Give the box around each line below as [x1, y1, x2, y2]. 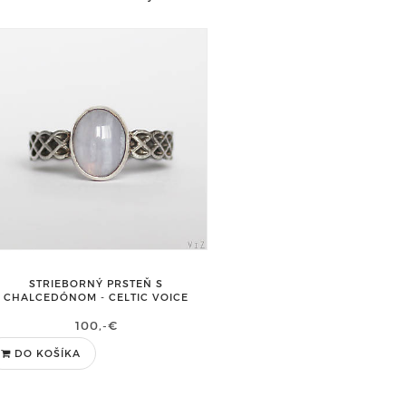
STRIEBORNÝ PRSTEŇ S [29, 277, 164, 289]
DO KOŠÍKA [14, 347, 81, 359]
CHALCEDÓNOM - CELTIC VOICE [4, 291, 189, 303]
